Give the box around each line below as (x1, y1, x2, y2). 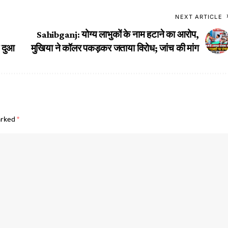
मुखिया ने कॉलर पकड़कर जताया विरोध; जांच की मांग (31, 42, 199, 53)
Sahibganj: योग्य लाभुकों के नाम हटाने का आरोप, (37, 28, 199, 40)
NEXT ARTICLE (175, 13, 222, 20)
